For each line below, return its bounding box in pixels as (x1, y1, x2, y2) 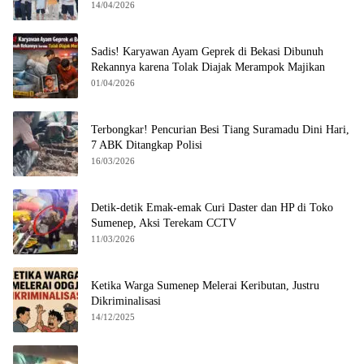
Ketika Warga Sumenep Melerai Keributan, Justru (91, 279, 319, 292)
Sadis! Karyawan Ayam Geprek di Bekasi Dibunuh (91, 45, 323, 58)
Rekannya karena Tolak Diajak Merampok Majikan (91, 60, 325, 73)
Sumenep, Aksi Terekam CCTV (91, 216, 236, 229)
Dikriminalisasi (91, 294, 161, 307)
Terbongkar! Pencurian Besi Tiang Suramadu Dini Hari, (91, 123, 349, 136)
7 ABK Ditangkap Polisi (91, 138, 202, 151)
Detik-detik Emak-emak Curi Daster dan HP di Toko (91, 201, 333, 214)
